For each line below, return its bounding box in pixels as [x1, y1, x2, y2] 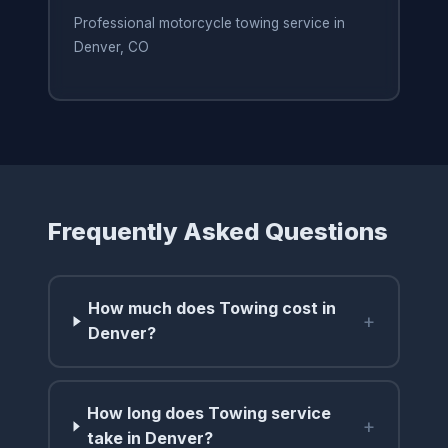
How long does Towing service [87, 403, 332, 424]
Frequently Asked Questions [48, 216, 388, 246]
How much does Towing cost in [88, 298, 337, 319]
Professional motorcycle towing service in [73, 15, 345, 32]
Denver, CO [73, 39, 149, 56]
